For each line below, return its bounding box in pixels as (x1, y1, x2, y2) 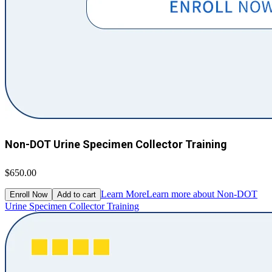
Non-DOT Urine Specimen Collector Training (5, 137, 227, 151)
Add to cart (57, 189, 96, 199)
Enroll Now (10, 189, 47, 199)
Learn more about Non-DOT (146, 188, 257, 199)
